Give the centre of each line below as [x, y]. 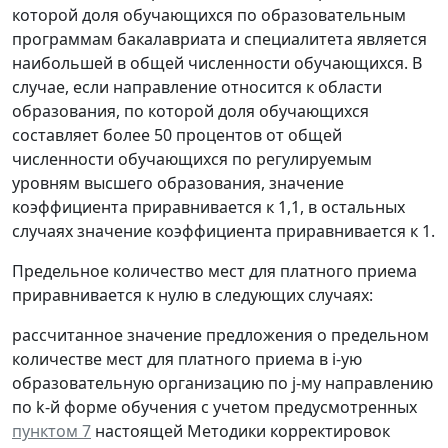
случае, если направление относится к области [197, 87]
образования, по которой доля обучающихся [190, 111]
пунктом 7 [51, 431]
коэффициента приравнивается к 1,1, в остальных [208, 207]
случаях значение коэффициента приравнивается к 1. [223, 231]
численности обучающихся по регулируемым [192, 159]
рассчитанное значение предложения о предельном [220, 335]
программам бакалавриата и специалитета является [219, 39]
